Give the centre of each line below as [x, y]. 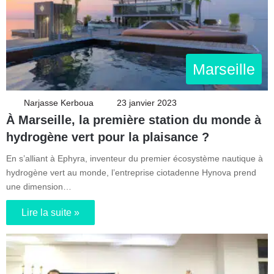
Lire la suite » [50, 213]
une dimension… [39, 187]
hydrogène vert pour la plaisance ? [108, 137]
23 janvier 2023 [147, 103]
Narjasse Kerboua [59, 103]
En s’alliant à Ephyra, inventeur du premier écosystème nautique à [135, 159]
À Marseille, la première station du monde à [134, 120]
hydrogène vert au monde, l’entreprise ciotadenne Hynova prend [131, 173]
